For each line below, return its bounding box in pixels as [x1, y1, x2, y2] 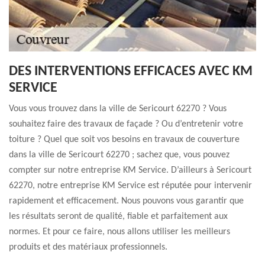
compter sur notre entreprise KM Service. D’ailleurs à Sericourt [9, 166, 251, 175]
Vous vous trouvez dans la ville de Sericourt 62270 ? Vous [9, 104, 227, 114]
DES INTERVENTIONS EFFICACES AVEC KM [9, 64, 253, 79]
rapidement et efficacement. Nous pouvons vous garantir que [9, 196, 244, 206]
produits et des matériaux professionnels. [9, 243, 167, 252]
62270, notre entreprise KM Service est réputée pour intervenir [9, 181, 252, 190]
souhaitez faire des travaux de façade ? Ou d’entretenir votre [9, 119, 243, 129]
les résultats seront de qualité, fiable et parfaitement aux [9, 212, 228, 221]
